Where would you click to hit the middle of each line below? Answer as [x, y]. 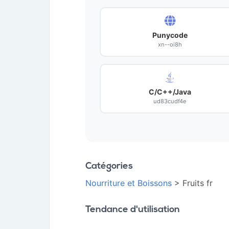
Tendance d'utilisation [133, 210]
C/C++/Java [170, 92]
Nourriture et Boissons [129, 183]
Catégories [109, 166]
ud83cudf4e [170, 101]
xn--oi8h [170, 44]
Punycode [170, 35]
